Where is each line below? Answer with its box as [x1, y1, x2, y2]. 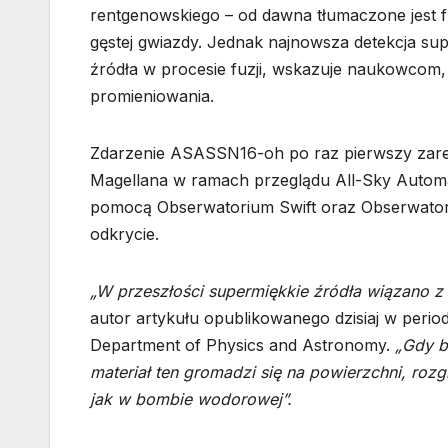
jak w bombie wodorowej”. [90, 389, 292, 410]
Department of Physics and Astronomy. [90, 335, 395, 356]
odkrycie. [90, 224, 159, 245]
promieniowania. [90, 86, 214, 107]
